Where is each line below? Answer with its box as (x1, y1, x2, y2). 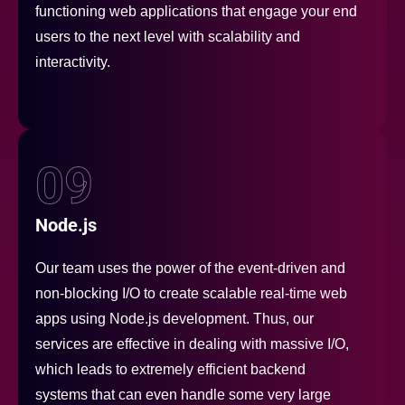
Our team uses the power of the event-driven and (35, 260, 345, 277)
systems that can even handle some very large (35, 387, 331, 403)
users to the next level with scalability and (35, 29, 300, 45)
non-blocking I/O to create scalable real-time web (35, 286, 347, 302)
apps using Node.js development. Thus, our (35, 311, 314, 327)
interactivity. (35, 54, 110, 71)
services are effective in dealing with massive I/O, (35, 336, 349, 353)
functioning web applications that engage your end (35, 4, 357, 20)
